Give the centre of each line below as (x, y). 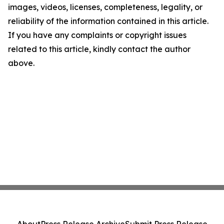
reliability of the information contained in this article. (108, 21)
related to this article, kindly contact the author (99, 49)
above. (21, 63)
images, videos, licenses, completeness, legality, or (105, 7)
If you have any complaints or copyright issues (97, 35)
